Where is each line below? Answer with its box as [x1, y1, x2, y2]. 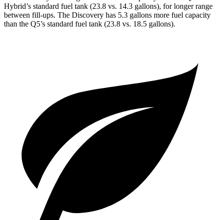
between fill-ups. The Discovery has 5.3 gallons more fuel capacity [4, 11, 211, 20]
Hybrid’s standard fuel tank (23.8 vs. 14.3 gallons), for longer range [4, 2, 213, 11]
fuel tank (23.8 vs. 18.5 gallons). [73, 20, 175, 28]
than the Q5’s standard [4, 20, 73, 28]
